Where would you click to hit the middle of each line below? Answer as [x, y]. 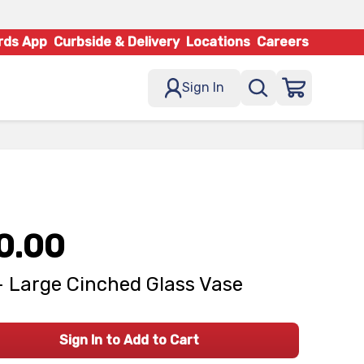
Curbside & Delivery [117, 42]
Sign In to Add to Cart [129, 340]
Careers [283, 42]
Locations [218, 42]
